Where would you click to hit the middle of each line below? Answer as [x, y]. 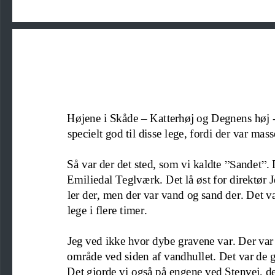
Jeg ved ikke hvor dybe [121, 240]
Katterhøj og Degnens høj [211, 117]
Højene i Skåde [104, 117]
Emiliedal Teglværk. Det [125, 178]
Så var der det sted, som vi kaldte [146, 163]
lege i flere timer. [107, 209]
